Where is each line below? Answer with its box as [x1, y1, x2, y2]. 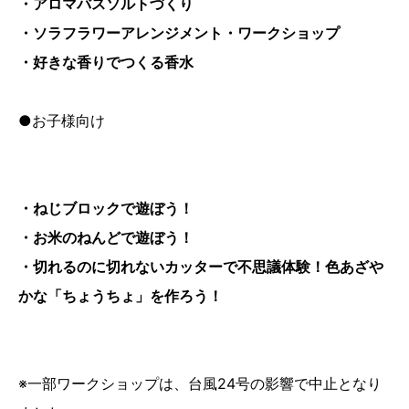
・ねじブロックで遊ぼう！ [18, 198, 194, 217]
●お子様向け [18, 110, 105, 130]
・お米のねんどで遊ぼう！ [18, 227, 194, 246]
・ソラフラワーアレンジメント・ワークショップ [18, 23, 340, 42]
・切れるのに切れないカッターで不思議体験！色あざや [18, 257, 383, 276]
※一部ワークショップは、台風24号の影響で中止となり [18, 373, 382, 393]
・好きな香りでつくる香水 [18, 52, 194, 71]
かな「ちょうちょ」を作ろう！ [18, 286, 223, 305]
